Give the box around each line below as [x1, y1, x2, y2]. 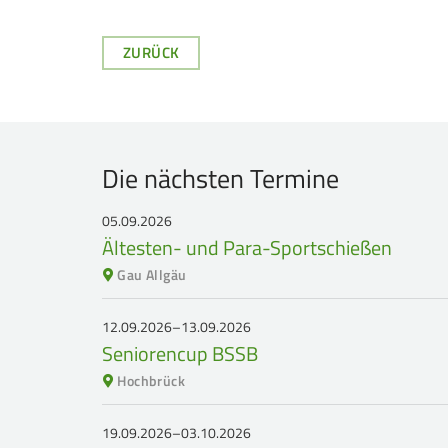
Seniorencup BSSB [102, 338, 258, 369]
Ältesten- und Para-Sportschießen [102, 232, 392, 263]
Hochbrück [117, 370, 186, 391]
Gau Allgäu [117, 264, 187, 285]
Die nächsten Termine [102, 159, 339, 198]
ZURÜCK [123, 41, 180, 64]
